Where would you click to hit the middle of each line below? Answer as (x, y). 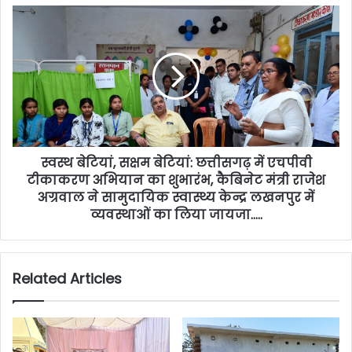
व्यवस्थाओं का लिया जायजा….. (176, 215)
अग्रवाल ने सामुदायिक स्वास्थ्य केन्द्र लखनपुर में (176, 198)
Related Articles (67, 279)
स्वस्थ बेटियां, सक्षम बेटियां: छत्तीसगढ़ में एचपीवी (176, 163)
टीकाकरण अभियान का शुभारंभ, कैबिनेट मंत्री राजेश (176, 180)
